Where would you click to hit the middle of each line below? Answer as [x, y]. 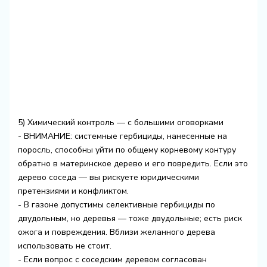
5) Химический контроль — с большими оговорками [120, 122]
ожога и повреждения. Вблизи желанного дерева [116, 232]
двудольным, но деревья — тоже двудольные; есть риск [130, 218]
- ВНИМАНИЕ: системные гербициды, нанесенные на [122, 136]
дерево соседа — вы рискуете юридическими [108, 177]
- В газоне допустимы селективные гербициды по [116, 204]
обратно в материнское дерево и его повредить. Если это [133, 163]
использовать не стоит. [64, 246]
